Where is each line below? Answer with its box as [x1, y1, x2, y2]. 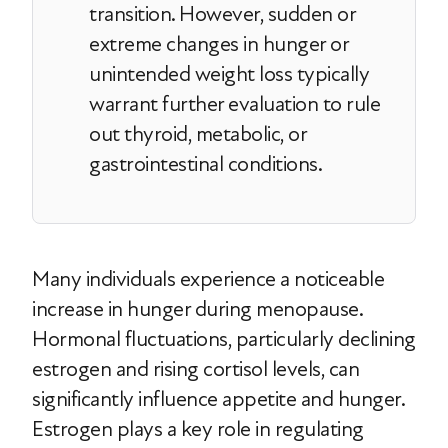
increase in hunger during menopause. [32, 296, 362, 322]
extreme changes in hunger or [89, 31, 348, 57]
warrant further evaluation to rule [89, 91, 380, 117]
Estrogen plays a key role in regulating [32, 416, 364, 442]
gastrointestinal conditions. [89, 151, 322, 177]
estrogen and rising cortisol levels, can [32, 356, 359, 382]
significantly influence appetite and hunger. [32, 386, 404, 412]
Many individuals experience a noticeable [32, 266, 384, 292]
